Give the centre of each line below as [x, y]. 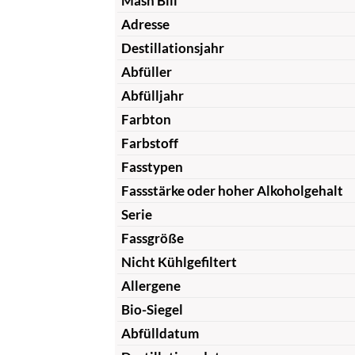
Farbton [146, 119]
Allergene [151, 285]
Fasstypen [152, 166]
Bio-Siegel [152, 309]
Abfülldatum [160, 333]
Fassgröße [152, 238]
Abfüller [146, 71]
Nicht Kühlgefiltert [179, 261]
